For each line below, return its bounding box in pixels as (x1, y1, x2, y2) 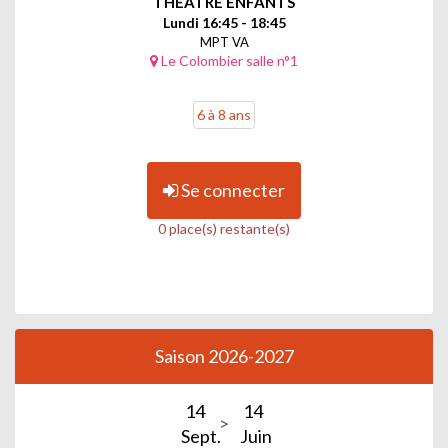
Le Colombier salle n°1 (158, 51, 298, 69)
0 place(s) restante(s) (158, 219, 290, 237)
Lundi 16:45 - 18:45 (162, 13, 286, 31)
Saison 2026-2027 (154, 344, 294, 367)
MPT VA (199, 33, 249, 50)
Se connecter (178, 178, 285, 201)
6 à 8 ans (197, 105, 251, 123)
